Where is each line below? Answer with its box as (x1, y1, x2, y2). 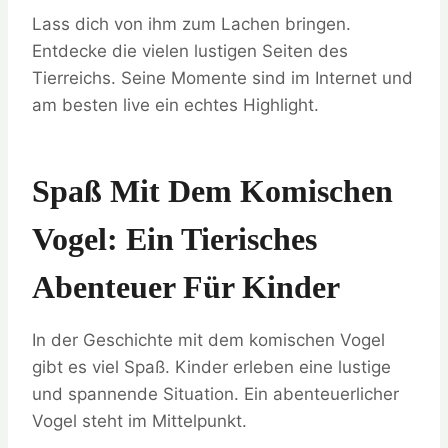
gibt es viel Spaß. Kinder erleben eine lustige (32, 357, 391, 378)
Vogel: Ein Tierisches (32, 221, 317, 258)
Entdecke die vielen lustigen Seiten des (32, 41, 348, 62)
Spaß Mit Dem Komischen (32, 173, 393, 210)
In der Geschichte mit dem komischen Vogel (32, 330, 385, 351)
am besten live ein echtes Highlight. (32, 95, 319, 116)
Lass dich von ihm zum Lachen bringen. (32, 14, 351, 35)
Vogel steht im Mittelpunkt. (32, 411, 247, 432)
